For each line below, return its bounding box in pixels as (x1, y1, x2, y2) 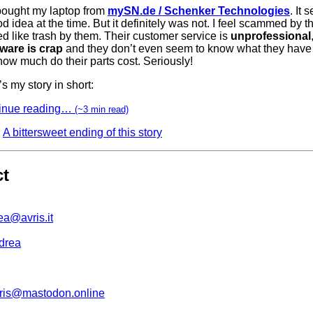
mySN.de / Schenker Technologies (108, 5, 290, 17)
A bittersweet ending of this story (3, 126, 162, 139)
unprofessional (231, 30, 311, 43)
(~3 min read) (75, 104, 129, 115)
